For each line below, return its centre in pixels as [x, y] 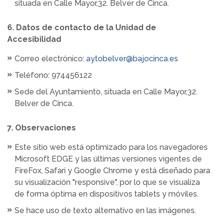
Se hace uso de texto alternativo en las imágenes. [105, 210]
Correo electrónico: [50, 59]
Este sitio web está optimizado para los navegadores [111, 147]
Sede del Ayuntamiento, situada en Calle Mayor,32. [106, 92]
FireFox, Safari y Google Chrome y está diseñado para [112, 171]
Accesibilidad [34, 39]
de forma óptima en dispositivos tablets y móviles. [107, 194]
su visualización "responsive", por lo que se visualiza [107, 182]
